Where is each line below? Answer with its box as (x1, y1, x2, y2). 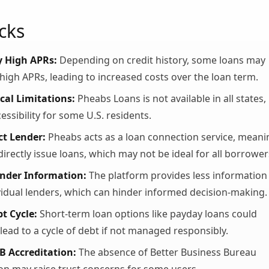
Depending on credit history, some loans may (57, 53, 265, 67)
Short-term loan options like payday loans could (40, 207, 257, 220)
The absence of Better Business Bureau (76, 246, 256, 259)
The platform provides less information (86, 169, 267, 182)
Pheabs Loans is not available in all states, (75, 92, 266, 105)
